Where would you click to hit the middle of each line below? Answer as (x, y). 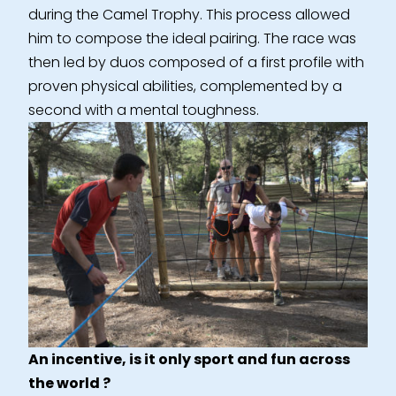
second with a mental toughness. (144, 110)
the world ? (69, 384)
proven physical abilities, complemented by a (185, 87)
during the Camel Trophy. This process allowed (189, 15)
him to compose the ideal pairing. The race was (192, 39)
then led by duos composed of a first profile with (196, 63)
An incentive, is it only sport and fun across (189, 360)
